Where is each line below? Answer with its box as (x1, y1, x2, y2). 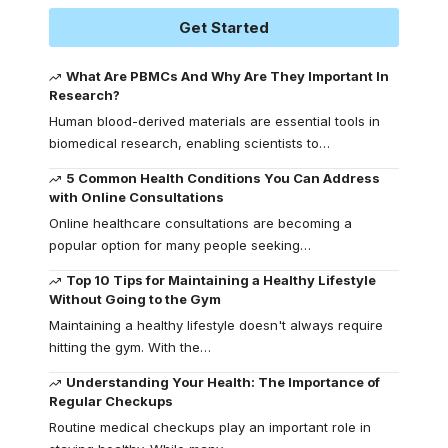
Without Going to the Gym (49, 290, 221, 307)
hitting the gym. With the (49, 338, 200, 355)
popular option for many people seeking (49, 236, 300, 253)
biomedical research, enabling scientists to (49, 134, 319, 151)
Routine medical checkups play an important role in (49, 418, 371, 435)
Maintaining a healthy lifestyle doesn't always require (49, 316, 383, 333)
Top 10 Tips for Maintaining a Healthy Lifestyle (66, 271, 377, 288)
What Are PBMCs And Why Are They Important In (66, 67, 390, 84)
